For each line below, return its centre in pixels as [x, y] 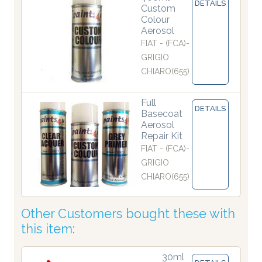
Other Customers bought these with [128, 214]
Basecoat [162, 113]
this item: [48, 229]
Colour [155, 20]
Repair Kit [162, 136]
